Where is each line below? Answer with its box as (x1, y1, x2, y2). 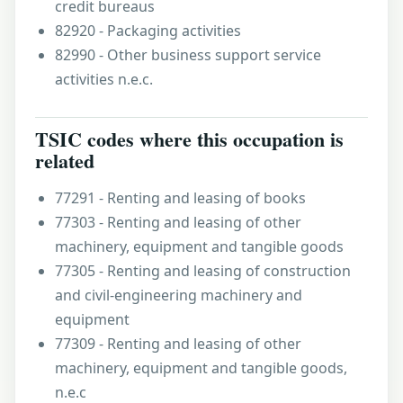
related (35, 146, 94, 175)
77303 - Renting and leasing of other (55, 212, 301, 232)
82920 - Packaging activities (55, 21, 241, 40)
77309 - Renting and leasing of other (55, 334, 301, 354)
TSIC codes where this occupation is (35, 124, 344, 154)
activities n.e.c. (55, 69, 153, 89)
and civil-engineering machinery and (55, 285, 302, 305)
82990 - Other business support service (55, 45, 321, 65)
